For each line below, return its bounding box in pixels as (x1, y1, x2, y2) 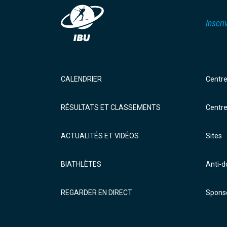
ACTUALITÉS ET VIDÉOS (61, 131, 139, 140)
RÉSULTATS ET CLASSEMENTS (61, 103, 161, 111)
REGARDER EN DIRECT (61, 188, 132, 197)
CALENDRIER (61, 74, 102, 83)
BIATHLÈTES (61, 160, 101, 168)
